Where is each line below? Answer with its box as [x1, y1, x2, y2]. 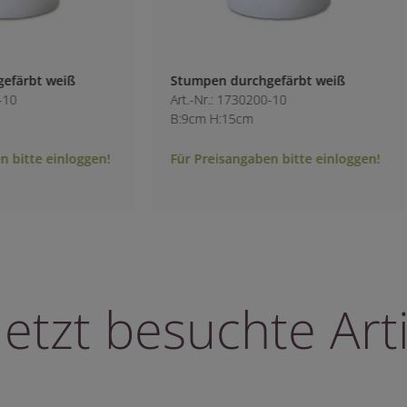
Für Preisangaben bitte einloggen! [158, 149, 369, 167]
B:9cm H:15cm [158, 109, 242, 127]
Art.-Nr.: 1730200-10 [158, 90, 275, 108]
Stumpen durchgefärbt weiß [158, 71, 333, 89]
